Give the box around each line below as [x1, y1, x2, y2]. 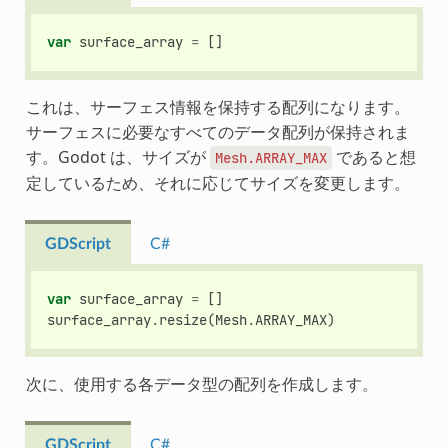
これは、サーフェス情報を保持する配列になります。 [25, 95, 410, 118]
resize [159, 310, 208, 329]
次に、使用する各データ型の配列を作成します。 [25, 373, 378, 396]
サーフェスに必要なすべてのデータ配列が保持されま [25, 120, 410, 143]
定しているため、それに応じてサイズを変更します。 [25, 171, 410, 194]
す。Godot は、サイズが [25, 145, 210, 168]
